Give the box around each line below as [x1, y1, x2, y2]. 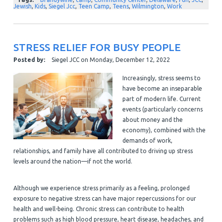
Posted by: [13, 56, 45, 63]
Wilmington [131, 3, 164, 10]
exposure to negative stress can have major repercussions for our [13, 195, 196, 202]
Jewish [13, 3, 32, 10]
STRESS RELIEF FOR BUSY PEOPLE [13, 41, 181, 54]
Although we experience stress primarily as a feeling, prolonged [13, 185, 190, 192]
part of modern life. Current [122, 96, 201, 103]
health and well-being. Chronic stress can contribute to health [13, 206, 184, 213]
